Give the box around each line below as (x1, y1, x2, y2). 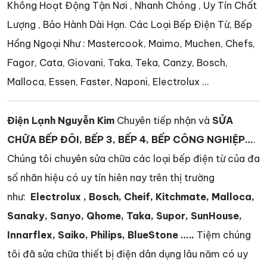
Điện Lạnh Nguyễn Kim (7, 114, 114, 126)
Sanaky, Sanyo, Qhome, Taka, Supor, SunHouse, (7, 210, 242, 222)
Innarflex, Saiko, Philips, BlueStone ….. (7, 229, 194, 241)
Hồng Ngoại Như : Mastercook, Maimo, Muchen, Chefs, (7, 38, 255, 49)
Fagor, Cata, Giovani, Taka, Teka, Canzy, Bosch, (7, 57, 228, 69)
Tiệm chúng (194, 229, 251, 241)
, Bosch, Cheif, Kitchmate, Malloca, (83, 191, 254, 203)
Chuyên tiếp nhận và (114, 114, 212, 126)
